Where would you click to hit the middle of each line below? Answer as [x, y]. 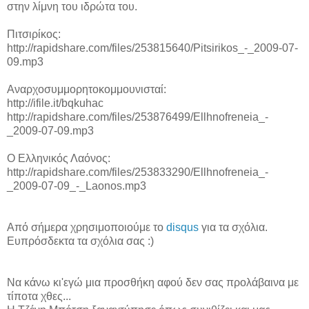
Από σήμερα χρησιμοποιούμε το [87, 227]
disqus [182, 227]
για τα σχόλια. [233, 227]
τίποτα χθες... [39, 296]
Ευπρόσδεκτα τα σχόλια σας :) [80, 241]
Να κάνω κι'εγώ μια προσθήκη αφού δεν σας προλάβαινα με [153, 282]
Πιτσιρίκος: [34, 34]
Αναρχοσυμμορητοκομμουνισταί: [87, 89]
